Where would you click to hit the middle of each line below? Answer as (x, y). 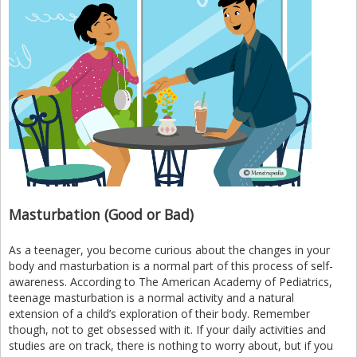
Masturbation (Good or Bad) (101, 215)
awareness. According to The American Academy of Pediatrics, (171, 282)
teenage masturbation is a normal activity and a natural (151, 298)
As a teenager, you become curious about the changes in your (169, 250)
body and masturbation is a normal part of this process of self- (171, 266)
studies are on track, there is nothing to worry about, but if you (171, 346)
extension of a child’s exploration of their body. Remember (159, 314)
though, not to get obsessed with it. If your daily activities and (167, 330)
